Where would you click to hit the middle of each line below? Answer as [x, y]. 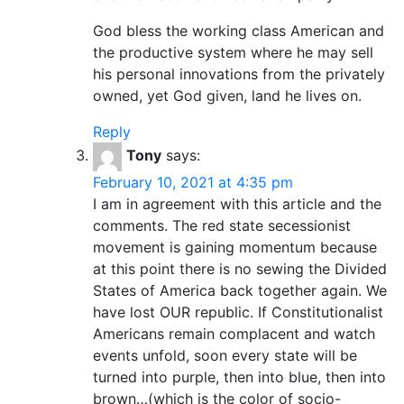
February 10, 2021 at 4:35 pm [193, 182]
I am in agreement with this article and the [237, 203]
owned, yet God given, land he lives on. [227, 95]
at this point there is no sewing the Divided [240, 268]
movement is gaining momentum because [235, 247]
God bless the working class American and [239, 30]
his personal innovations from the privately [239, 73]
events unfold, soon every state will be [225, 355]
